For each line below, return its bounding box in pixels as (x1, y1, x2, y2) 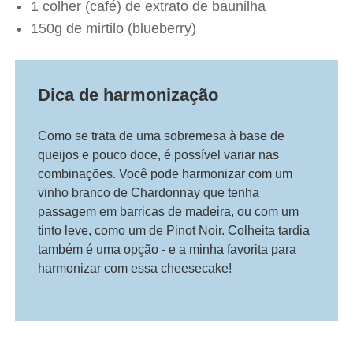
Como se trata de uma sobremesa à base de (38, 129, 285, 143)
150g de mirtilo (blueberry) (31, 20, 197, 37)
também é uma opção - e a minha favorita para (38, 243, 297, 257)
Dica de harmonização (38, 85, 219, 106)
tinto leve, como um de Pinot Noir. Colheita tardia (38, 224, 310, 238)
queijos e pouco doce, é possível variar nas (38, 148, 280, 162)
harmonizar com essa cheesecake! (38, 262, 232, 276)
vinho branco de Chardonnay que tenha (38, 186, 260, 200)
